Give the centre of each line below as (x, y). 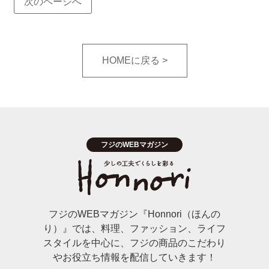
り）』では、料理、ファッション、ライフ (134, 229)
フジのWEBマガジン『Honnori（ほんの (134, 214)
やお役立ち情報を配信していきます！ (134, 258)
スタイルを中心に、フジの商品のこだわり (134, 243)
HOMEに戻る (131, 61)
